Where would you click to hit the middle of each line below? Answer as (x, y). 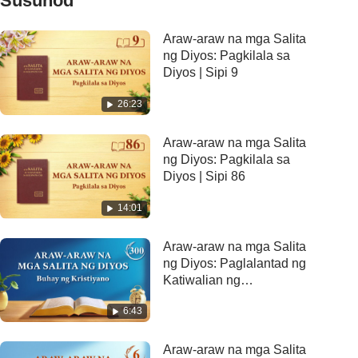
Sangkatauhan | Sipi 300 (233, 296)
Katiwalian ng (202, 280)
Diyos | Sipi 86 (204, 176)
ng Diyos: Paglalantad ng (235, 263)
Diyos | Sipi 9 (201, 72)
